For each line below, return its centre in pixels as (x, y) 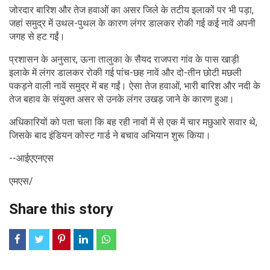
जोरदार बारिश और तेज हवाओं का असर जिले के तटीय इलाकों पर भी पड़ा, (131, 10)
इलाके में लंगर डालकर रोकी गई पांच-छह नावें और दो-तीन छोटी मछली (125, 72)
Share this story (61, 209)
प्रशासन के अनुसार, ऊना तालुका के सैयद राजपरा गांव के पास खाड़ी (124, 59)
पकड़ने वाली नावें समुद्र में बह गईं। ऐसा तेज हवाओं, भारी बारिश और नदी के (135, 86)
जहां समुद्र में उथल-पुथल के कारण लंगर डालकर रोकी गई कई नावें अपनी (132, 23)
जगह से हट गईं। (37, 36)
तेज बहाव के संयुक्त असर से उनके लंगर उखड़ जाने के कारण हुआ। (122, 99)
